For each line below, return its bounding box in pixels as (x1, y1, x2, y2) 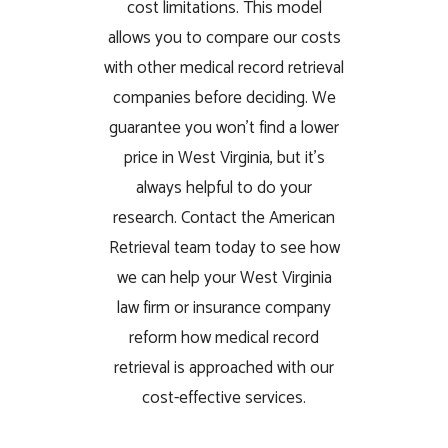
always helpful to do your (136, 173, 312, 202)
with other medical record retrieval (104, 53, 344, 82)
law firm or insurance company (117, 293, 331, 322)
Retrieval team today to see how (108, 233, 340, 262)
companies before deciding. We (112, 83, 336, 112)
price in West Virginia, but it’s (123, 143, 325, 172)
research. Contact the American (113, 203, 335, 232)
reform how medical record (129, 323, 319, 352)
